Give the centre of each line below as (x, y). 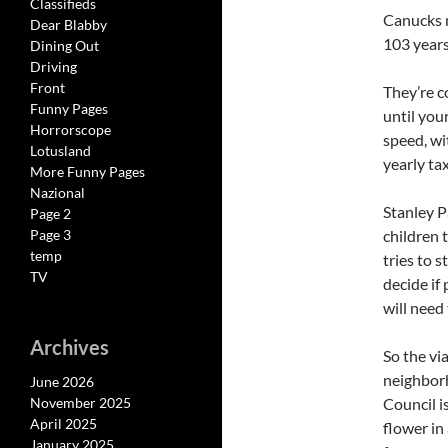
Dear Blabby (68, 24)
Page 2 (50, 213)
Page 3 (50, 234)
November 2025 (80, 402)
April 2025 (63, 423)
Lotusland (60, 150)
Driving (53, 66)
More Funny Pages (87, 171)
